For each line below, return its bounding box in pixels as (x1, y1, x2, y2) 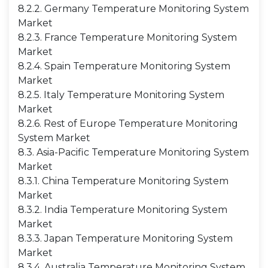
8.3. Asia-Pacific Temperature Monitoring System (18, 147, 249, 158)
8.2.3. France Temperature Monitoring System (18, 32, 237, 43)
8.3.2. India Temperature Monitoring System (18, 204, 227, 215)
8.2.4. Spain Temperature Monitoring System (18, 60, 230, 72)
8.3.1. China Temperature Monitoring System (18, 175, 229, 187)
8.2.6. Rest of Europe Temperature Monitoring (18, 118, 238, 129)
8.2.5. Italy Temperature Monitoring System (18, 89, 224, 100)
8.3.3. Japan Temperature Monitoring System (18, 233, 233, 244)
